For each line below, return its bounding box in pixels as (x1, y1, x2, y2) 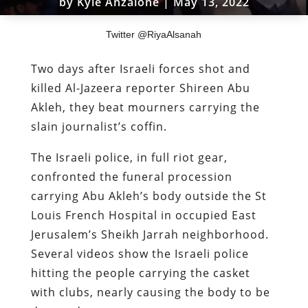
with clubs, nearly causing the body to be (30, 284, 270, 300)
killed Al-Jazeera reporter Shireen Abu (30, 80, 250, 96)
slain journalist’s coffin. (30, 118, 170, 134)
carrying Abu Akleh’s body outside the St (30, 188, 267, 203)
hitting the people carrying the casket (30, 265, 250, 280)
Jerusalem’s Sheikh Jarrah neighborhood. (30, 226, 269, 242)
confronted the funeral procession (30, 168, 232, 184)
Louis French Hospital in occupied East (30, 207, 256, 223)
